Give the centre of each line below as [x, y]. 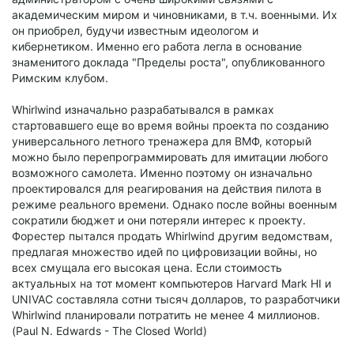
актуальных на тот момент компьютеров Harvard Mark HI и [171, 283]
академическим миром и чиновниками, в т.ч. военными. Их [175, 14]
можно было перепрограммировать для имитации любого [170, 156]
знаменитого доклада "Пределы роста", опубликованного [168, 62]
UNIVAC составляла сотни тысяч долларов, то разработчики [176, 299]
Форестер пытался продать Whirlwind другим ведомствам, [172, 235]
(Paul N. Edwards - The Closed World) [109, 330]
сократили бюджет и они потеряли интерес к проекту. [159, 220]
